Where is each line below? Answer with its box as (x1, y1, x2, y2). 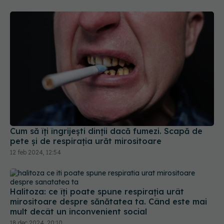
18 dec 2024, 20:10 (10, 212, 62, 220)
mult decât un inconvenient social (10, 199, 147, 210)
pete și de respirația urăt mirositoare (10, 129, 161, 139)
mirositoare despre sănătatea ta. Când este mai (10, 189, 207, 200)
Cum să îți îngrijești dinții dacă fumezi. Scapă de (10, 119, 202, 129)
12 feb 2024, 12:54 (10, 141, 61, 149)
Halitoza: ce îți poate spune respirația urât (10, 179, 184, 190)
